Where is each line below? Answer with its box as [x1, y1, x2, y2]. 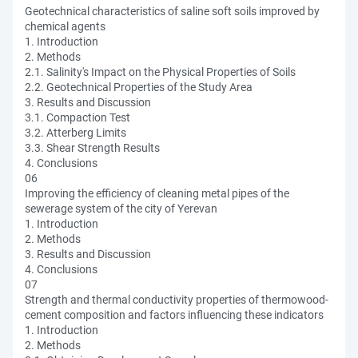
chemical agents [25, 20, 105, 33]
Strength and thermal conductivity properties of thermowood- [25, 293, 328, 306]
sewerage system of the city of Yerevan [25, 202, 217, 215]
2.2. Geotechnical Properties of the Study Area [25, 81, 253, 93]
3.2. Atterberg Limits [25, 126, 126, 139]
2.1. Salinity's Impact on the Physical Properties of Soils [25, 66, 296, 78]
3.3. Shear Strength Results [25, 141, 160, 154]
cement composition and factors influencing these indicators [25, 308, 324, 321]
